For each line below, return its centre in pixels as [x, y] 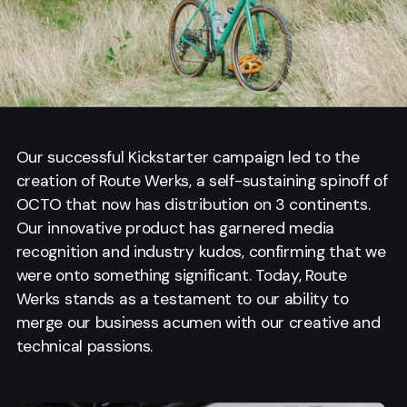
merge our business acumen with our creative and [198, 322]
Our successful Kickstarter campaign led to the [188, 157]
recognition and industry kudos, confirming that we [201, 251]
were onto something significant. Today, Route [181, 275]
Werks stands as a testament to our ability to [182, 298]
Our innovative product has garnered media [175, 228]
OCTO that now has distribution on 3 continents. [193, 204]
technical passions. [84, 346]
